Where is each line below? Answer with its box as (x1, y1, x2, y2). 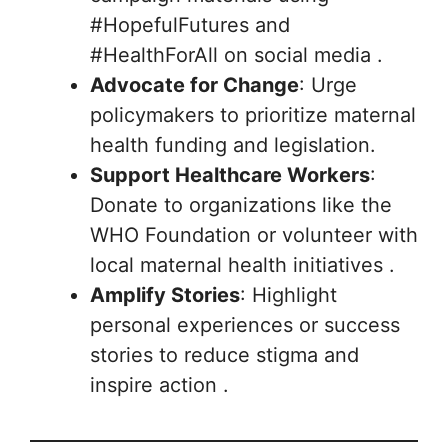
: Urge (299, 73, 357, 97)
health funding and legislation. (90, 133, 376, 157)
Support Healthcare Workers (90, 163, 370, 187)
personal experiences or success (90, 313, 400, 337)
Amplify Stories (90, 283, 240, 307)
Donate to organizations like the (90, 193, 392, 217)
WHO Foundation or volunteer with (90, 223, 418, 247)
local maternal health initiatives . (90, 253, 395, 277)
